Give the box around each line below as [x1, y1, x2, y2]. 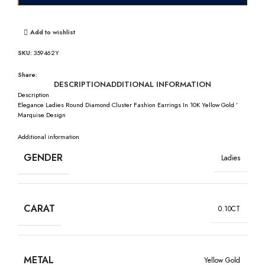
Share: [18, 69, 37, 79]
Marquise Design [18, 109, 66, 119]
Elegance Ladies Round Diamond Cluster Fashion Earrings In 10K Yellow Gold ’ [18, 99, 238, 109]
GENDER [24, 151, 63, 165]
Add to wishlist [30, 27, 75, 37]
